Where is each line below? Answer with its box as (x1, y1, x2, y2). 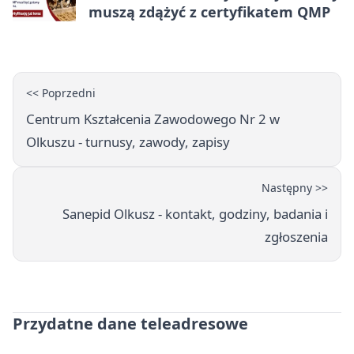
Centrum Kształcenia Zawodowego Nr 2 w (26, 110, 280, 129)
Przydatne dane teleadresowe (13, 313, 248, 335)
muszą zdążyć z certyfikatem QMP (88, 2, 330, 22)
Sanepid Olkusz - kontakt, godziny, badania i (62, 205, 328, 224)
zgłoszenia (265, 228, 328, 247)
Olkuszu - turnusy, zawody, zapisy (26, 133, 230, 152)
